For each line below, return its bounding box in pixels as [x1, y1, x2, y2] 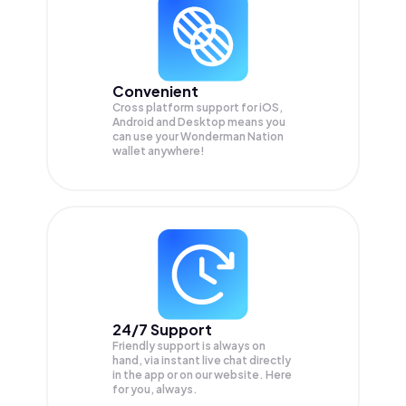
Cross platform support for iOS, [112, 101, 283, 115]
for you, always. [112, 382, 198, 396]
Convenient [112, 82, 198, 101]
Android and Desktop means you [112, 115, 285, 130]
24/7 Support [112, 319, 212, 339]
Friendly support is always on [112, 338, 266, 353]
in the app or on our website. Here [112, 367, 292, 382]
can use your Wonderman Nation [112, 130, 284, 144]
